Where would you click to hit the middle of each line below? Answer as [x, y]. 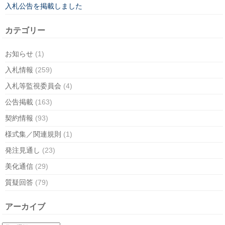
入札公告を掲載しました [44, 6]
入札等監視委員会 [33, 86]
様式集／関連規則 [33, 134]
